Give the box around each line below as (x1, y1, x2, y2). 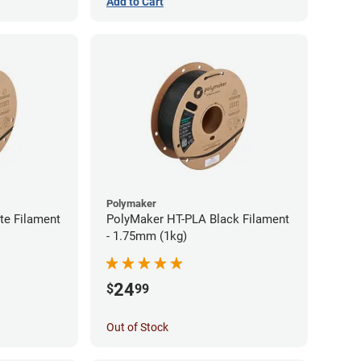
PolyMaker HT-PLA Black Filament (106, 212, 289, 227)
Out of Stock (106, 321, 168, 334)
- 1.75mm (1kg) (106, 229, 187, 244)
